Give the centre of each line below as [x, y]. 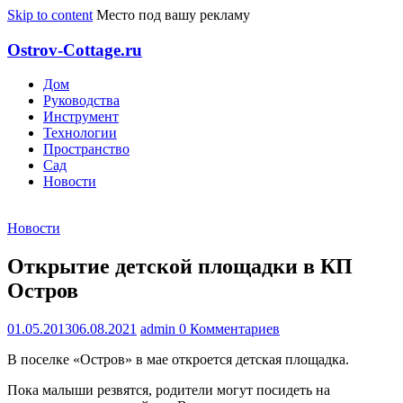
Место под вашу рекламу [171, 15]
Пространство [86, 149]
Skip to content [50, 15]
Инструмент [81, 117]
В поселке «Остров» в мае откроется [121, 360]
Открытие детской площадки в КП [180, 267]
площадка [315, 360]
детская [259, 360]
